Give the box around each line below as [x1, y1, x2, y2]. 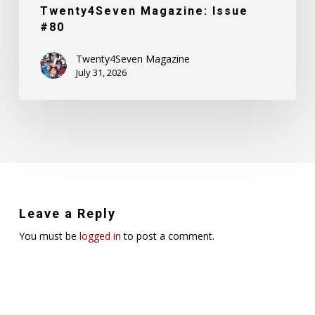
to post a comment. [120, 229, 214, 243]
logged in [79, 229, 121, 243]
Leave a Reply [18, 206, 116, 221]
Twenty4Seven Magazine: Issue [39, 4, 248, 18]
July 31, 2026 [75, 66, 127, 79]
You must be [18, 229, 79, 243]
